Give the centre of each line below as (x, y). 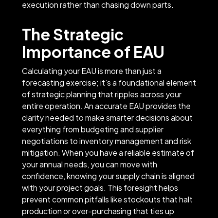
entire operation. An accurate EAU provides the (106, 106)
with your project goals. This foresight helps (100, 187)
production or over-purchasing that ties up (98, 211)
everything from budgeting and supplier (92, 129)
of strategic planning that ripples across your (101, 94)
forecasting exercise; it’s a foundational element (109, 82)
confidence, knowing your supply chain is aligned (108, 176)
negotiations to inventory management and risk (106, 141)
